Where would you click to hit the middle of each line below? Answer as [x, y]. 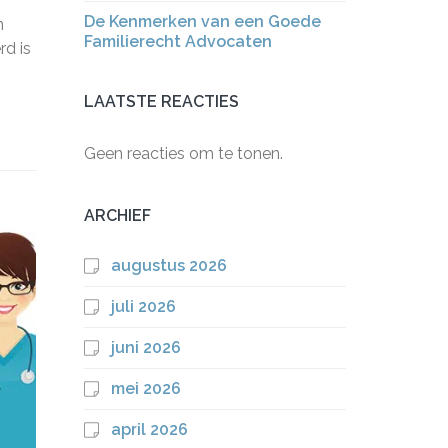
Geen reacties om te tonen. [183, 153]
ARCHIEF [117, 215]
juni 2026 [145, 347]
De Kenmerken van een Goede [202, 21]
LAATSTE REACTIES [161, 101]
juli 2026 [143, 306]
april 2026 [149, 429]
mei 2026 [145, 388]
